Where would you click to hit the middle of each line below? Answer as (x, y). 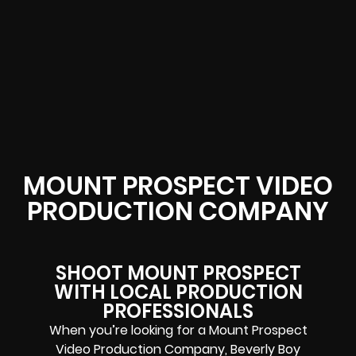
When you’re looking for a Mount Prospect (178, 331)
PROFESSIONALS (178, 311)
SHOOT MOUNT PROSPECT (178, 273)
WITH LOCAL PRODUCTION (178, 292)
